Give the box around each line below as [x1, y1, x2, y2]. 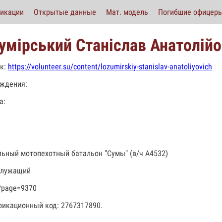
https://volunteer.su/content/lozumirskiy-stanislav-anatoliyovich [8, 62, 212, 71]
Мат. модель [106, 7, 148, 17]
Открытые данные [34, 7, 96, 17]
